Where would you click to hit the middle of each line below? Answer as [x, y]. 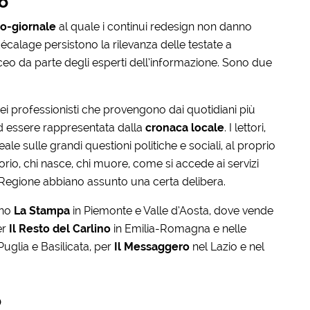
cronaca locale [184, 127]
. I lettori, [245, 127]
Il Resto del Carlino [60, 228]
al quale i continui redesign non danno [154, 26]
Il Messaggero [152, 246]
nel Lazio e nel [227, 246]
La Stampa [42, 210]
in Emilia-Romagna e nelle [178, 228]
